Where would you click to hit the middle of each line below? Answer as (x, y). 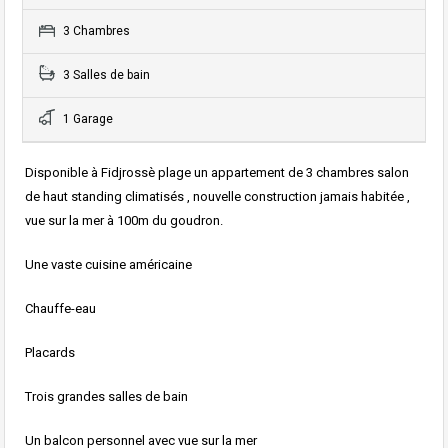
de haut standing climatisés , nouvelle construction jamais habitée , (217, 196)
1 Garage (86, 118)
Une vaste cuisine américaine (108, 264)
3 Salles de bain (105, 74)
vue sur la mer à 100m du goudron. (124, 220)
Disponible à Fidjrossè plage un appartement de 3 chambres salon (217, 172)
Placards (50, 352)
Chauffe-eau (60, 308)
